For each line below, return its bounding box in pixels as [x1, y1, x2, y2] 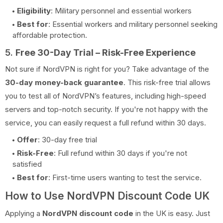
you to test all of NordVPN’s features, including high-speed [5, 91, 206, 101]
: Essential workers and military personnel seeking [48, 19, 218, 29]
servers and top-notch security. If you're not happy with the [5, 104, 208, 114]
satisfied [12, 159, 42, 169]
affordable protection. [12, 30, 87, 40]
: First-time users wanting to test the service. [48, 172, 202, 182]
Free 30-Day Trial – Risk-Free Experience [15, 47, 196, 58]
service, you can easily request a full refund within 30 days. [5, 117, 206, 127]
